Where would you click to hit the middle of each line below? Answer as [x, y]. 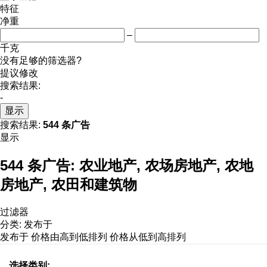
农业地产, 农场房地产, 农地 [166, 165]
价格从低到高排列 [148, 237]
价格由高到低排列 [69, 237]
